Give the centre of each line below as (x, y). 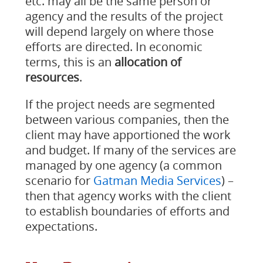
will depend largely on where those (119, 31)
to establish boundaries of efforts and (127, 211)
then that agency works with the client (128, 196)
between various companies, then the (127, 119)
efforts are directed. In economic (114, 47)
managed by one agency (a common (123, 165)
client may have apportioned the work (128, 135)
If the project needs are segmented (120, 104)
